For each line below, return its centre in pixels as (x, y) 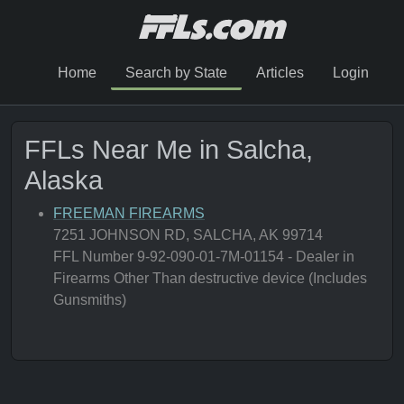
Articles (280, 73)
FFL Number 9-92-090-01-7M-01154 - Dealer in (204, 257)
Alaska (64, 180)
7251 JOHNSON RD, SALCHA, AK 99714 (188, 235)
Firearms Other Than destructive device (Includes (210, 278)
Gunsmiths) (90, 300)
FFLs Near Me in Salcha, (169, 150)
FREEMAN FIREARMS (129, 213)
